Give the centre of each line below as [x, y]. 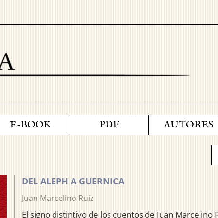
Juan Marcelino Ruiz [58, 198]
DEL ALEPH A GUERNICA [73, 181]
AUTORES [188, 125]
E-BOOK [30, 125]
